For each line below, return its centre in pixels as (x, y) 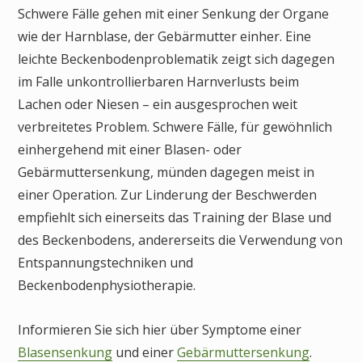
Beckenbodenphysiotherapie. (107, 286)
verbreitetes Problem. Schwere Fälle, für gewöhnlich (175, 127)
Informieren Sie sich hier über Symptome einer (160, 329)
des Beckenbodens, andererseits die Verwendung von (180, 240)
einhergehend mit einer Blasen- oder (130, 150)
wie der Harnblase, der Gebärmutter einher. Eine (164, 37)
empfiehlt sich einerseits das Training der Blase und (175, 218)
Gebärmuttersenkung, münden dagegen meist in (166, 173)
